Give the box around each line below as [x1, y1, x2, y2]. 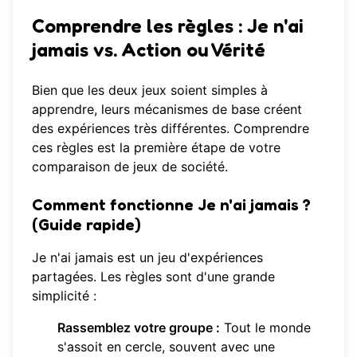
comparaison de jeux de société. [32, 159, 228, 175]
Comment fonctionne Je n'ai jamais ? [32, 195, 311, 215]
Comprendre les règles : [32, 14, 247, 38]
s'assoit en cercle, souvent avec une [57, 339, 275, 355]
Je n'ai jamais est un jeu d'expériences [32, 249, 263, 266]
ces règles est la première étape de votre [32, 139, 280, 156]
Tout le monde [220, 320, 311, 336]
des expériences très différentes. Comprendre [32, 120, 309, 137]
